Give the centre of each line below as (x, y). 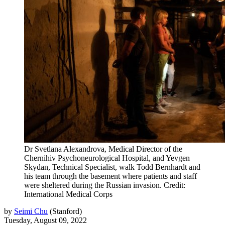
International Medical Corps (68, 194)
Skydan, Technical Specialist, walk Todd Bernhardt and (112, 167)
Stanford (66, 211)
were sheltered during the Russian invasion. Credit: (105, 185)
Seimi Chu (31, 211)
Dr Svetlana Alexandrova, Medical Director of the (103, 149)
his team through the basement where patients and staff (110, 176)
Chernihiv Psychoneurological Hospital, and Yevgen (107, 158)
